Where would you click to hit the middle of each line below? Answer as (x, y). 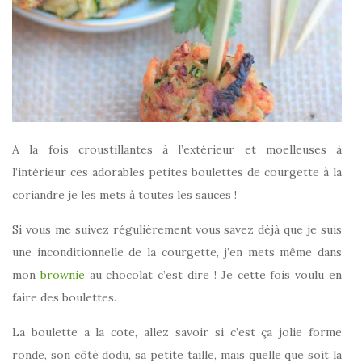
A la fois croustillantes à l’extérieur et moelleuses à (177, 150)
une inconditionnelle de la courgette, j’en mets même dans (177, 253)
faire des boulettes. (64, 298)
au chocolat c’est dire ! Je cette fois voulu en (216, 275)
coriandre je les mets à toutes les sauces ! (124, 195)
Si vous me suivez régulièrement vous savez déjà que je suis (177, 230)
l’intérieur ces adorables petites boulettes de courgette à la (177, 173)
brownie (65, 275)
